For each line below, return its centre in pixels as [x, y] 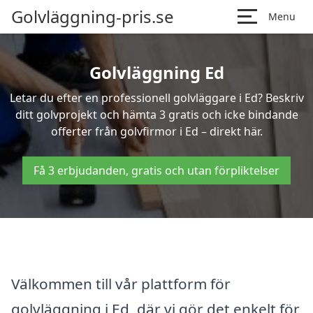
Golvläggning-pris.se [93, 16]
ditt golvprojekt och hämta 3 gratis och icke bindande [156, 115]
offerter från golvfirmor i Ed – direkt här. [156, 131]
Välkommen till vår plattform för [121, 283]
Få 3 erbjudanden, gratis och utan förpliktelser [156, 170]
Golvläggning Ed [156, 72]
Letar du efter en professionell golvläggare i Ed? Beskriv [156, 98]
